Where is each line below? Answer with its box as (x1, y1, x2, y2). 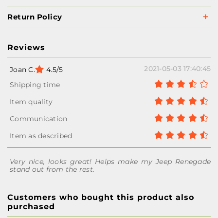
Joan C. (10, 65, 35, 74)
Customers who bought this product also (7, 193, 194, 202)
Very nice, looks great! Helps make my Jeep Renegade (10, 157, 211, 166)
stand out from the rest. (10, 165, 94, 174)
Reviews (7, 43, 45, 52)
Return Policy (7, 12, 62, 21)
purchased (7, 202, 55, 211)
